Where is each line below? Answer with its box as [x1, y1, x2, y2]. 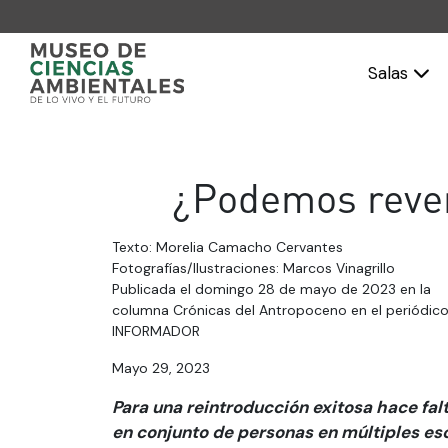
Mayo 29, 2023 [112, 359, 210, 377]
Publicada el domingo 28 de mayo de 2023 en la [112, 280, 431, 298]
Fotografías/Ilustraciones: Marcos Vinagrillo [112, 259, 395, 277]
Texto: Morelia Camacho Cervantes [112, 238, 343, 256]
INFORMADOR [112, 322, 200, 340]
